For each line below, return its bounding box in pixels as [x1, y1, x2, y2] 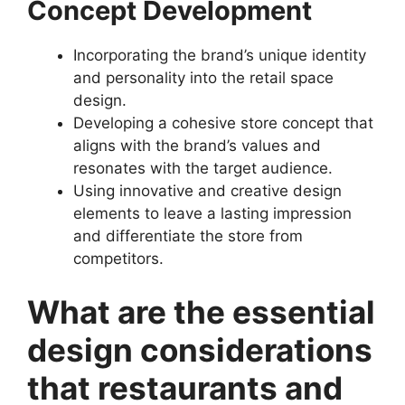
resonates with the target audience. [73, 158, 333, 177]
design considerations [27, 331, 372, 369]
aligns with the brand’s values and [73, 136, 321, 155]
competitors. [73, 249, 164, 268]
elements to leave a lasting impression [73, 203, 352, 222]
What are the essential [27, 293, 375, 331]
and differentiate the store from [73, 226, 303, 245]
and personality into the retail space [73, 68, 334, 87]
